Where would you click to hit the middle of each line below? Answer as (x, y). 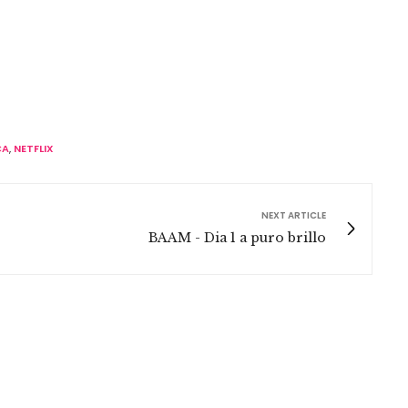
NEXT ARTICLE (294, 215)
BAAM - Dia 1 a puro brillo (237, 237)
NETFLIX (34, 148)
